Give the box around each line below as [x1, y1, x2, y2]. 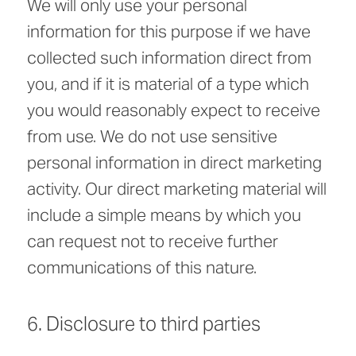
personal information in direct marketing [27, 152, 322, 174]
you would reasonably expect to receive [27, 99, 320, 122]
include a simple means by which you [27, 204, 301, 226]
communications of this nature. [27, 257, 257, 279]
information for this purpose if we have [27, 21, 311, 43]
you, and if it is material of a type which [27, 73, 309, 95]
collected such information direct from [27, 47, 311, 69]
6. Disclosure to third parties [27, 311, 261, 337]
